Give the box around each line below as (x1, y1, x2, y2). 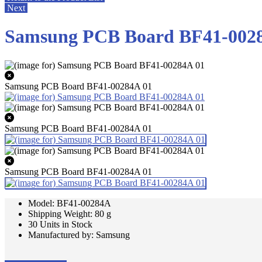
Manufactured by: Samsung (28, 229, 130, 240)
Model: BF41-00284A (28, 198, 111, 208)
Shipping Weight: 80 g (28, 208, 111, 219)
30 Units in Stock (28, 219, 92, 229)
